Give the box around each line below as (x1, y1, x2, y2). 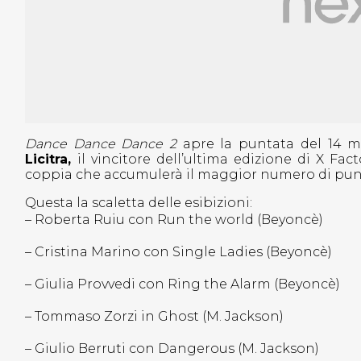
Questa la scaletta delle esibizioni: (25, 195, 252, 211)
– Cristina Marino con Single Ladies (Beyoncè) (25, 244, 332, 260)
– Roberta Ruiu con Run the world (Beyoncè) (25, 212, 323, 228)
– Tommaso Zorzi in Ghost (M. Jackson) (25, 309, 284, 325)
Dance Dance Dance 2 (25, 136, 177, 152)
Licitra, (25, 151, 78, 168)
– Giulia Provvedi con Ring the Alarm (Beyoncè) (25, 276, 340, 293)
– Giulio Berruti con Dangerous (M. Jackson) (25, 341, 319, 357)
